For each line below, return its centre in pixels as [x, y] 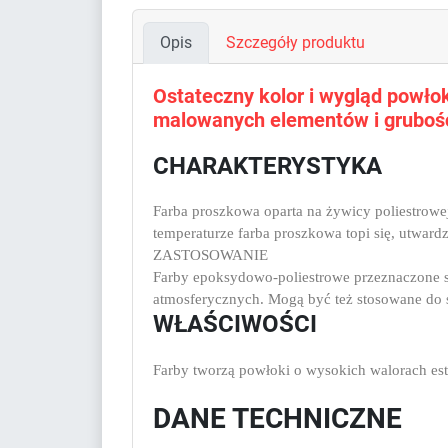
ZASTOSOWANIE [210, 254]
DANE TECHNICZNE [277, 418]
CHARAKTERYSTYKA [267, 165]
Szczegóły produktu [295, 42]
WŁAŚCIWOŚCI [235, 323]
